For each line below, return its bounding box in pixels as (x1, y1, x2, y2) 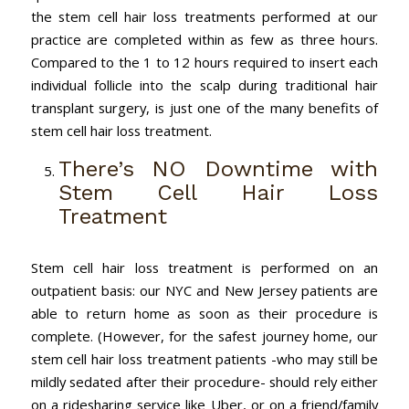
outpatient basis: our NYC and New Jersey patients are (30, 281, 379, 300)
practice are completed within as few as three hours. (30, 30, 379, 49)
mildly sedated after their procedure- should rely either (30, 372, 379, 392)
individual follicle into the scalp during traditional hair (30, 76, 379, 95)
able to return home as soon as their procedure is (30, 304, 379, 323)
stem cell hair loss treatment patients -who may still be (30, 350, 379, 369)
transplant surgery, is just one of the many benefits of (30, 99, 379, 118)
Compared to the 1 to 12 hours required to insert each (30, 53, 379, 72)
